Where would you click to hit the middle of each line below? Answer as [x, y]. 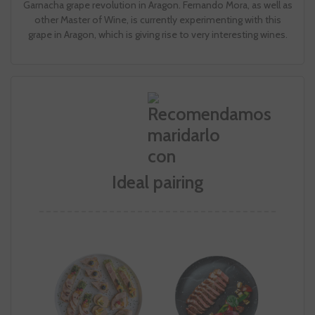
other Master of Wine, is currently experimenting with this [157, 20]
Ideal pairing [157, 182]
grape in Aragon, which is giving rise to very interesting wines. [157, 35]
